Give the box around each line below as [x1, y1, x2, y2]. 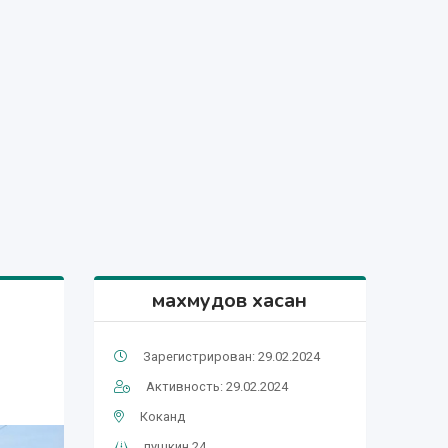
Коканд [139, 408, 185, 424]
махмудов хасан [152, 286, 308, 314]
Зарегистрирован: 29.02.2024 [142, 348, 320, 364]
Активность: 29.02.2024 [145, 378, 288, 394]
